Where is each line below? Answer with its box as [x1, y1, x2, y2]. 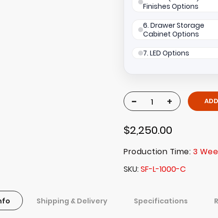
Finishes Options [143, 1, 199, 12]
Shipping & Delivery [36, 196, 108, 206]
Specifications [133, 196, 188, 206]
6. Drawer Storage [143, 20, 204, 31]
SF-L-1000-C [141, 163, 186, 175]
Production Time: [124, 146, 193, 158]
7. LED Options [143, 48, 189, 58]
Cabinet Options [143, 29, 199, 39]
